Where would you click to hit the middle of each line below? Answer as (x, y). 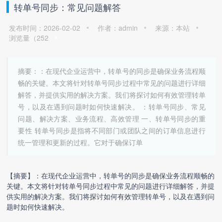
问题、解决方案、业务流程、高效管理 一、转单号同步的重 (112, 118)
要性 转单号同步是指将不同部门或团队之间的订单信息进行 (112, 130)
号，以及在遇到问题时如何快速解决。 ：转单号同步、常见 (112, 107)
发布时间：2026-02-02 (45, 28)
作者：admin (118, 28)
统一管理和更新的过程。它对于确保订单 (81, 142)
